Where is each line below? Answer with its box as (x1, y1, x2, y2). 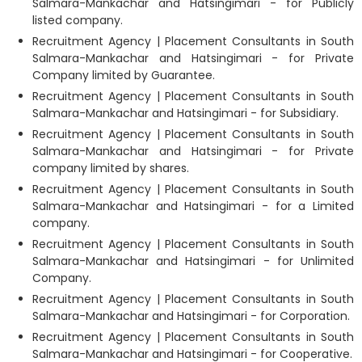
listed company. (32, 11, 123, 28)
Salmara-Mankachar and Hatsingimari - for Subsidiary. (32, 104, 339, 121)
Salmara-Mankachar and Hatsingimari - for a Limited (32, 197, 354, 214)
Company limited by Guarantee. (32, 66, 215, 83)
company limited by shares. (32, 159, 189, 176)
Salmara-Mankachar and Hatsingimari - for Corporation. (32, 307, 350, 324)
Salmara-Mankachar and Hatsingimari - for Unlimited (32, 252, 354, 269)
